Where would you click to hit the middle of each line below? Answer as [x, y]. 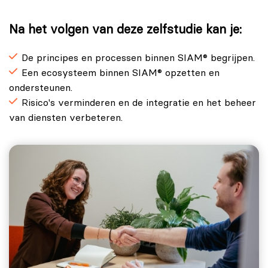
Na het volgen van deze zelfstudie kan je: [125, 30]
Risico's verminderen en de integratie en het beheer [139, 103]
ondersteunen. [41, 88]
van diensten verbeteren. [66, 118]
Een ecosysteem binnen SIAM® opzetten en [121, 73]
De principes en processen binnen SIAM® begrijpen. [138, 58]
